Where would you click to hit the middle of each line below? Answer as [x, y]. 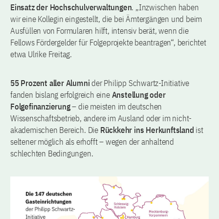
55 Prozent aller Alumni [50, 83]
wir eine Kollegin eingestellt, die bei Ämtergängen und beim [106, 19]
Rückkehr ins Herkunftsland [147, 130]
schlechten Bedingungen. [52, 154]
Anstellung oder [139, 95]
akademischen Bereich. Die [55, 130]
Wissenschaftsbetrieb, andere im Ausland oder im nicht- [101, 119]
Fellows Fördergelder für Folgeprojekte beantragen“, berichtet [108, 43]
